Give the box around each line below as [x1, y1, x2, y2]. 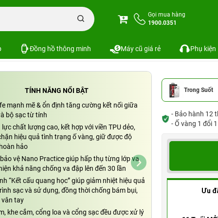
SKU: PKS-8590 [91, 31, 136, 38]
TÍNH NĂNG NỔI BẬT [25, 87, 89, 94]
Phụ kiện [190, 44, 216, 53]
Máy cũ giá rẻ [120, 44, 161, 53]
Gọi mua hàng [148, 11, 185, 18]
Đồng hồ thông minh [30, 44, 91, 53]
